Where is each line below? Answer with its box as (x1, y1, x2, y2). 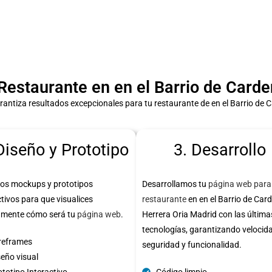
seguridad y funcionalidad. (142, 239, 242, 250)
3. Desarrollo (173, 140, 266, 160)
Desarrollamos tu (142, 178, 208, 189)
